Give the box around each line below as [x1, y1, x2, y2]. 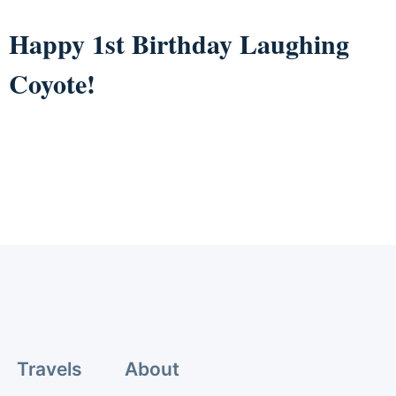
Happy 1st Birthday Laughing [8, 23, 349, 63]
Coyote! [8, 63, 95, 103]
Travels [16, 358, 82, 381]
